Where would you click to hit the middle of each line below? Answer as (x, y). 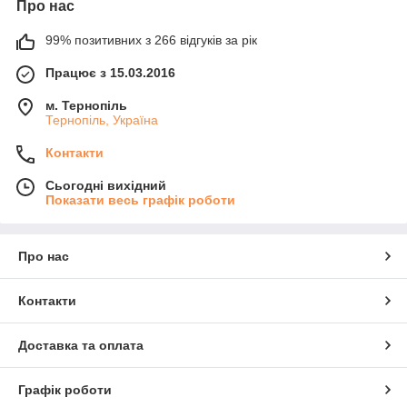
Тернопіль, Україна (102, 119)
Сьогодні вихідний (106, 185)
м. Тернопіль (86, 105)
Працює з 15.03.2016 (110, 72)
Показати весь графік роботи (140, 199)
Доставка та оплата (81, 345)
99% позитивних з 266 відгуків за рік (151, 40)
